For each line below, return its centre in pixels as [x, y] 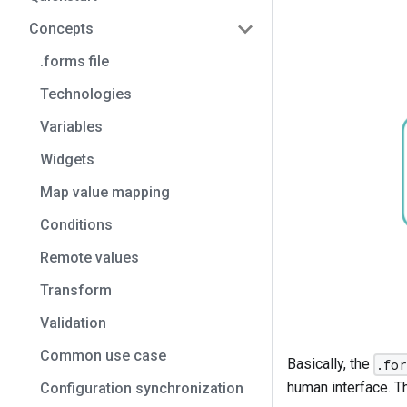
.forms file [74, 61]
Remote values [89, 258]
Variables [71, 127]
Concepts [61, 29]
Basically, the [330, 363]
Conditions [76, 225]
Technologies [86, 94]
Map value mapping [105, 192]
